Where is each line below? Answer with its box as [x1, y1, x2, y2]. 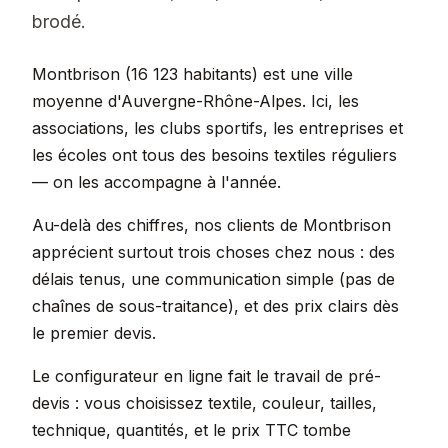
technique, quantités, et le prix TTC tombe [32, 420, 351, 440]
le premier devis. [32, 323, 156, 343]
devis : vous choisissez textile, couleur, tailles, [32, 393, 377, 413]
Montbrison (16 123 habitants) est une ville [32, 64, 353, 84]
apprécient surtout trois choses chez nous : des [32, 242, 395, 262]
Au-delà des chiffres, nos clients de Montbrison [32, 215, 391, 235]
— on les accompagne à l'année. [32, 172, 281, 192]
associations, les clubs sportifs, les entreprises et [32, 118, 403, 138]
